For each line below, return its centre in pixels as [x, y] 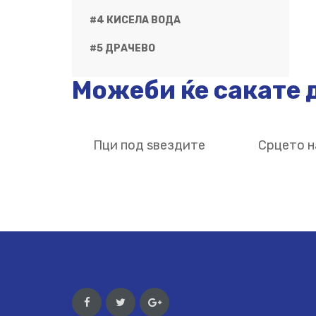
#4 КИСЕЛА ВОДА [135, 20]
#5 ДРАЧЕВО [122, 48]
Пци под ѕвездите [149, 145]
